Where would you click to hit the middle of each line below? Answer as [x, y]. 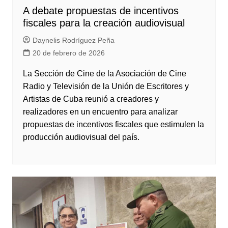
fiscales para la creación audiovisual [104, 23]
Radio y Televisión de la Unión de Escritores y [106, 86]
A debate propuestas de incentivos [101, 11]
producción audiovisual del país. [81, 137]
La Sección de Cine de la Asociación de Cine [104, 74]
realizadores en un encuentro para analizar [100, 112]
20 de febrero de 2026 [68, 53]
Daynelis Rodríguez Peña [73, 40]
